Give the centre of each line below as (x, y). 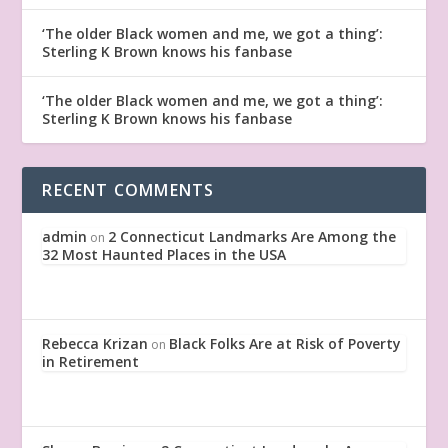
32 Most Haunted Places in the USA (164, 254)
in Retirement (91, 361)
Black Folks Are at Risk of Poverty (285, 343)
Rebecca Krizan (95, 343)
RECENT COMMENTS (128, 189)
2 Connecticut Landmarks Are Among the (252, 236)
